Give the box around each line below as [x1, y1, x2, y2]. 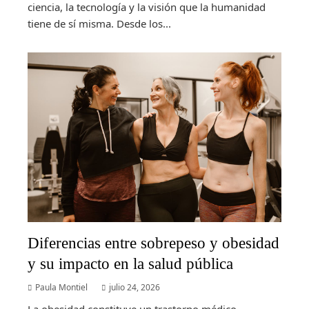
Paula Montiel [35, 281, 88, 293]
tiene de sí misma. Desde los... [28, 17, 171, 31]
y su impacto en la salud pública [28, 254, 233, 272]
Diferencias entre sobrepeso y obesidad [28, 233, 279, 252]
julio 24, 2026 [109, 281, 160, 293]
